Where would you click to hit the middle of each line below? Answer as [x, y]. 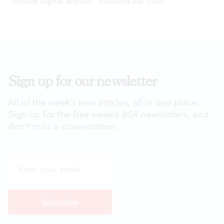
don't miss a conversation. [63, 126]
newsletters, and [173, 114]
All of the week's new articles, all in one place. [103, 102]
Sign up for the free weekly [65, 114]
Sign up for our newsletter [82, 81]
